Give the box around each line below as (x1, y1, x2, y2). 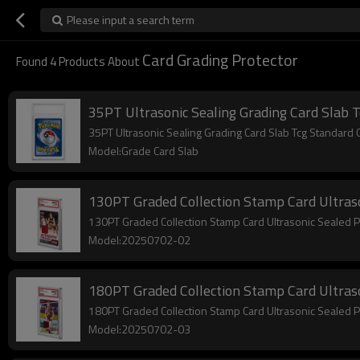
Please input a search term (67, 11, 194, 28)
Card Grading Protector (142, 47, 298, 72)
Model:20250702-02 (88, 231, 190, 248)
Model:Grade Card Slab (88, 142, 198, 159)
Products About (56, 52, 142, 71)
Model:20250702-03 (88, 321, 190, 337)
